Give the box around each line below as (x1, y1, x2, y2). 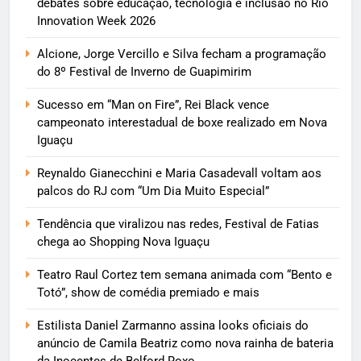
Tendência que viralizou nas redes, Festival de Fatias (37, 216, 319, 231)
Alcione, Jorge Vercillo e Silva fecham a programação (37, 46, 326, 61)
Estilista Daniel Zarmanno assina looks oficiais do (37, 317, 309, 333)
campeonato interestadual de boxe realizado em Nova (37, 114, 327, 130)
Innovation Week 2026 (37, 13, 156, 28)
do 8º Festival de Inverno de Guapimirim (37, 64, 251, 79)
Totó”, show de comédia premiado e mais (37, 284, 259, 300)
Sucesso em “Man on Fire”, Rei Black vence (37, 97, 269, 112)
